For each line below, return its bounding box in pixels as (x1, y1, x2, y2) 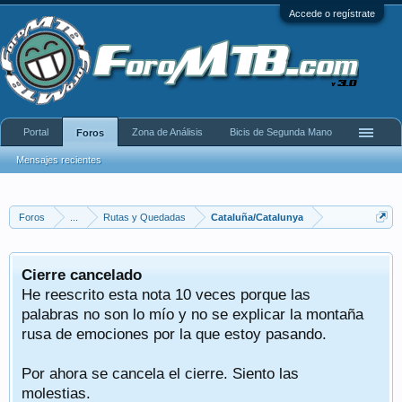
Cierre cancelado (22, 266, 142, 284)
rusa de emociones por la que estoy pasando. (22, 325, 327, 343)
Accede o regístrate (289, 8, 375, 19)
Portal (23, 127, 48, 137)
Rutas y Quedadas (103, 212, 186, 223)
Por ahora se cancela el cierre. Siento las (22, 364, 299, 382)
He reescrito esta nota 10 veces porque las (22, 285, 310, 303)
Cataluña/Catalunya (211, 212, 303, 223)
